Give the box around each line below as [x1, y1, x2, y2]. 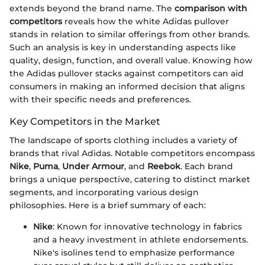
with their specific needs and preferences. [9, 94, 191, 105]
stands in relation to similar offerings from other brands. [9, 29, 250, 40]
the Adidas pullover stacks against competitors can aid [9, 68, 244, 79]
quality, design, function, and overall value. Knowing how [9, 55, 253, 66]
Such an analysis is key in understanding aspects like [9, 42, 236, 53]
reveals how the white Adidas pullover [62, 16, 229, 27]
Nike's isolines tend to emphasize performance [33, 247, 235, 258]
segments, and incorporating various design [9, 187, 199, 198]
